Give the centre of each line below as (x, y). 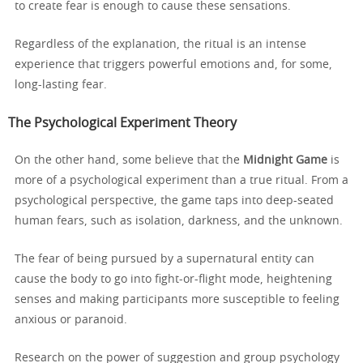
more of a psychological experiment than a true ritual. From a (181, 180)
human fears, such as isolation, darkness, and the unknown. (179, 221)
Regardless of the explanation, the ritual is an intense (160, 44)
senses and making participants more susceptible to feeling (177, 299)
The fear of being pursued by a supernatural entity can (164, 259)
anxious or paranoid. (71, 320)
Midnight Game (285, 160)
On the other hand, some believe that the (129, 160)
